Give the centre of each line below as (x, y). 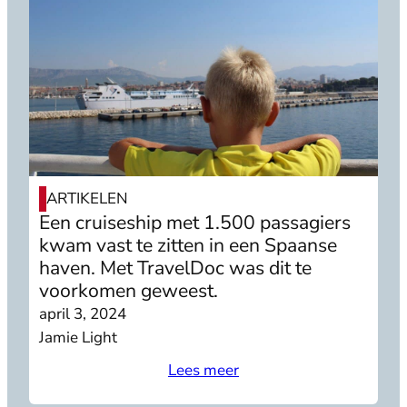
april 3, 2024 (83, 314)
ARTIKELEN (88, 199)
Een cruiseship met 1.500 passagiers (195, 223)
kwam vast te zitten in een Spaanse (189, 246)
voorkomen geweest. (129, 291)
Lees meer (203, 370)
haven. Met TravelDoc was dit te (176, 268)
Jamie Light (79, 338)
